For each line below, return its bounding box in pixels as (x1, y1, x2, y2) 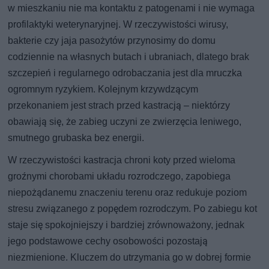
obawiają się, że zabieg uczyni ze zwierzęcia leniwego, (8, 115, 242, 127)
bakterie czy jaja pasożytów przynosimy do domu (8, 34, 216, 46)
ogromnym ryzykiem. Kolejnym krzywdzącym (8, 83, 199, 95)
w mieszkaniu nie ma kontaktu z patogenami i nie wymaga (8, 2, 255, 14)
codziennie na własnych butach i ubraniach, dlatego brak (8, 50, 250, 62)
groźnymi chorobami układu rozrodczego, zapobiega (8, 170, 231, 182)
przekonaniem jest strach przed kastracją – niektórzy (8, 99, 231, 111)
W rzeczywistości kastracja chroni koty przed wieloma (8, 154, 236, 166)
